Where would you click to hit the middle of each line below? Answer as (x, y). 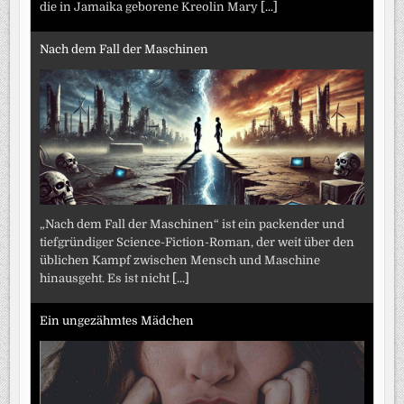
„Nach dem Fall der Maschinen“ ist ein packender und (193, 225)
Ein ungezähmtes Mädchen (117, 320)
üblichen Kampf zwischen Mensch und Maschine (180, 261)
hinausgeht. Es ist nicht (106, 279)
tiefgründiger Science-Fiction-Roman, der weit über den (197, 243)
